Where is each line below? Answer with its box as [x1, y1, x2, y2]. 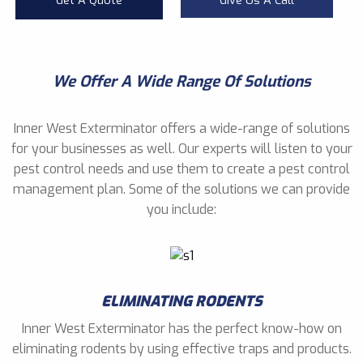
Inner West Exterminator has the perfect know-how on [21, 319, 342, 337]
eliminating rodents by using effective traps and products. [11, 340, 352, 357]
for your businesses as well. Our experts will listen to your [11, 139, 352, 157]
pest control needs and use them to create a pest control [13, 160, 350, 177]
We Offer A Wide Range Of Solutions [52, 70, 311, 92]
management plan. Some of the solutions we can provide [13, 180, 350, 198]
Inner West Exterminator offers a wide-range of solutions [13, 119, 350, 137]
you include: [147, 200, 216, 218]
